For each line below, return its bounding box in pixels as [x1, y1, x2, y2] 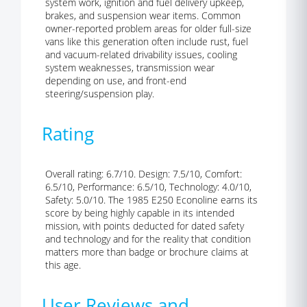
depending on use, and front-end [45, 74, 186, 87]
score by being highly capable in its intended [45, 206, 234, 219]
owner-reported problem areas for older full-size [45, 22, 251, 35]
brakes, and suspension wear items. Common [45, 9, 241, 22]
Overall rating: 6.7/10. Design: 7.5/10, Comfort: [45, 167, 242, 180]
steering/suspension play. [45, 87, 154, 100]
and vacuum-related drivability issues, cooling [45, 48, 237, 61]
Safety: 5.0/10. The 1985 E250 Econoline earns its [45, 193, 258, 206]
